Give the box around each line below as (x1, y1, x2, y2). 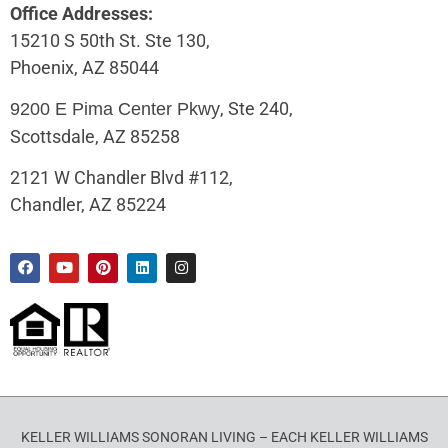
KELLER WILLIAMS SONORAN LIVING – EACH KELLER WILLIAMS (20, 429, 428, 446)
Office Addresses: (10, 2, 153, 24)
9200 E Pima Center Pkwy (10, 98, 220, 119)
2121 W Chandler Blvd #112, (10, 167, 233, 189)
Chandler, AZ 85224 (10, 194, 166, 216)
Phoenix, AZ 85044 (10, 56, 159, 78)
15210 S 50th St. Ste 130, (10, 29, 214, 51)
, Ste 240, (220, 97, 293, 119)
